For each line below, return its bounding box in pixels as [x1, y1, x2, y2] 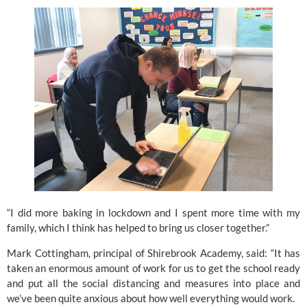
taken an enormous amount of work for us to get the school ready [7, 261, 300, 274]
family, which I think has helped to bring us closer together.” [7, 221, 269, 234]
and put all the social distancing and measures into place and [7, 276, 300, 289]
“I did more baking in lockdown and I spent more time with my [7, 206, 300, 219]
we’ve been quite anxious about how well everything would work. [7, 291, 295, 304]
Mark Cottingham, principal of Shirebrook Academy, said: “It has [7, 246, 300, 259]
